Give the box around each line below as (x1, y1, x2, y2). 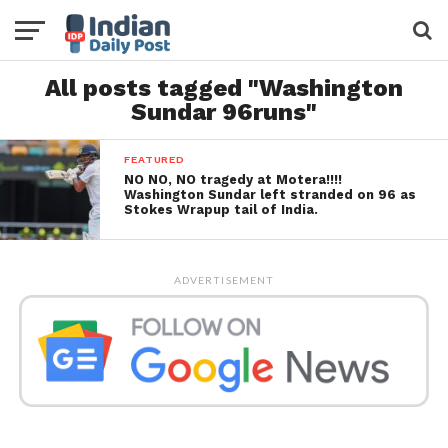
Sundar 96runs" (131, 98, 317, 126)
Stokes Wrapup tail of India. (124, 202, 319, 217)
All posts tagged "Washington (45, 74, 403, 102)
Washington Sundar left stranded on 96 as (124, 187, 417, 202)
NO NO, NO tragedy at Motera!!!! (124, 172, 343, 187)
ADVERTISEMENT (174, 274, 274, 286)
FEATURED (124, 153, 185, 166)
